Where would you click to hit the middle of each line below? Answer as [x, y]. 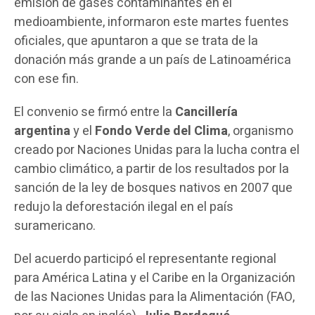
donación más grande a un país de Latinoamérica [153, 60]
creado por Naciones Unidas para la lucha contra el [157, 150]
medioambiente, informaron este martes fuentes [152, 22]
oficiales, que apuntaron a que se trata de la [136, 41]
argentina [42, 131]
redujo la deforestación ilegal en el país [124, 207]
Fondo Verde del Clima [160, 131]
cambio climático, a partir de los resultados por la [152, 169]
